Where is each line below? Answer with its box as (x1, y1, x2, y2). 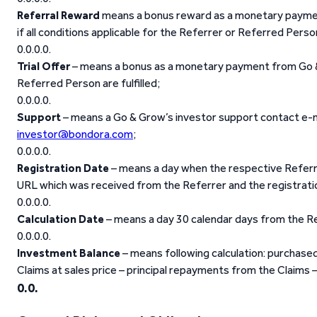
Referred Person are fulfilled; (17, 76, 160, 90)
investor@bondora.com (17, 127, 133, 141)
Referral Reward (17, 8, 100, 22)
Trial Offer (17, 59, 70, 73)
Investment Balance (17, 246, 120, 260)
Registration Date (17, 161, 109, 175)
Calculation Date (17, 212, 104, 226)
